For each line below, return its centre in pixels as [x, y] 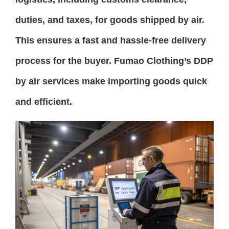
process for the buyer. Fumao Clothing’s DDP [114, 61]
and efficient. [44, 101]
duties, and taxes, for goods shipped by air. [110, 20]
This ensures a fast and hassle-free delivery [111, 40]
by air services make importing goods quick [111, 81]
